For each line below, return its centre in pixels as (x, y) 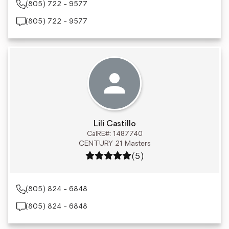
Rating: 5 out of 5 (117, 156)
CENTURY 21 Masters (114, 144)
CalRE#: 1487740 (114, 134)
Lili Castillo (114, 124)
